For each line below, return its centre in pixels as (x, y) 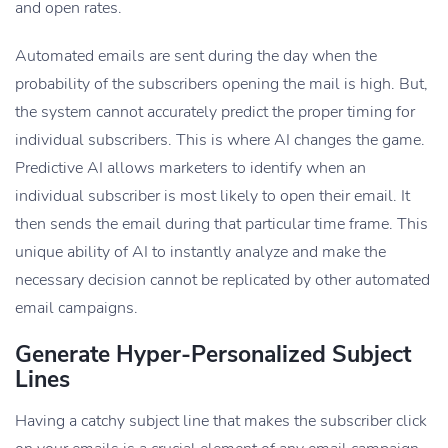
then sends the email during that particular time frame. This (221, 224)
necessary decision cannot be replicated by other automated (222, 280)
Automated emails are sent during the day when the (196, 56)
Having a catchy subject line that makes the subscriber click (221, 421)
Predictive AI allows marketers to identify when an (190, 168)
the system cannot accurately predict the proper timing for (215, 112)
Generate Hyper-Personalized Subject (213, 355)
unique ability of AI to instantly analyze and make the (200, 252)
